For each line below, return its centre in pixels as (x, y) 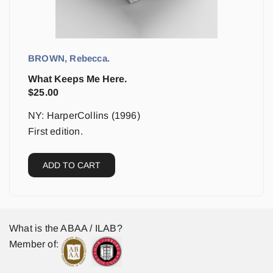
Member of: (34, 244)
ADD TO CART (72, 165)
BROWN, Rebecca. (69, 58)
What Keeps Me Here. (77, 79)
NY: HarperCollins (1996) (84, 115)
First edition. (55, 131)
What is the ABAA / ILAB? (66, 228)
